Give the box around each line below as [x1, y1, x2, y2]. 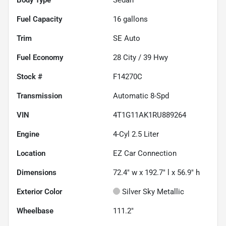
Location [17, 148, 45, 158]
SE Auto [113, 33, 140, 43]
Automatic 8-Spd [113, 91, 169, 100]
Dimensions [17, 167, 56, 177]
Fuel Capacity [17, 14, 62, 24]
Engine [17, 129, 39, 139]
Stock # [17, 72, 42, 81]
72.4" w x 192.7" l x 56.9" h [113, 167, 200, 177]
